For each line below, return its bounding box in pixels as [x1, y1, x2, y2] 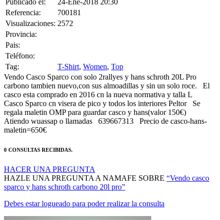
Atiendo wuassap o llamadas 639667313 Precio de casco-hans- [4, 104, 207, 113]
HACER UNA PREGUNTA [4, 152, 95, 161]
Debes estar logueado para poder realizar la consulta [4, 187, 165, 195]
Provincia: [5, 17, 37, 26]
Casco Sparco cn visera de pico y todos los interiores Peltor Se [4, 86, 200, 95]
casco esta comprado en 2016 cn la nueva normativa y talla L [4, 78, 196, 86]
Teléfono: [5, 39, 35, 48]
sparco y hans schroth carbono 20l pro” [4, 170, 125, 179]
